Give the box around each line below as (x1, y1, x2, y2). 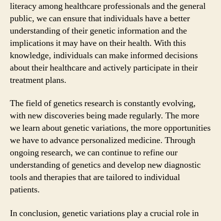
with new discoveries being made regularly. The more (10, 110, 199, 121)
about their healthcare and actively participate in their (10, 62, 198, 74)
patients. (10, 184, 40, 195)
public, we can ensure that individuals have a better (10, 12, 190, 24)
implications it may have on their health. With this (10, 37, 186, 49)
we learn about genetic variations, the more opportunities (10, 122, 211, 134)
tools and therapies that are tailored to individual (10, 172, 180, 183)
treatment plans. (10, 74, 67, 86)
